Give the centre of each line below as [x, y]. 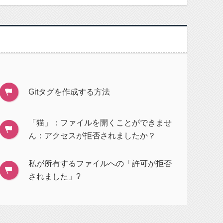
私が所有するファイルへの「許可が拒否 [100, 164]
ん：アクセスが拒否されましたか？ [92, 136]
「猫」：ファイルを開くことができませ [100, 123]
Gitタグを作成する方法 [69, 92]
